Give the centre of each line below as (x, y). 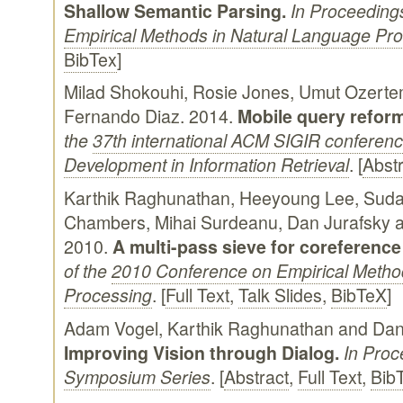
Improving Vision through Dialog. (201, 352)
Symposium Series (137, 376)
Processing (108, 295)
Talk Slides (280, 295)
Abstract (256, 376)
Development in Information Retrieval (206, 165)
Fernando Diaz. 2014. (151, 116)
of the (88, 270)
